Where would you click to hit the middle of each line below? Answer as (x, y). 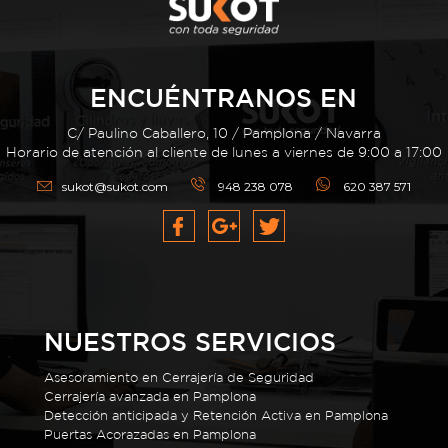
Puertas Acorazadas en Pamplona (150, 435)
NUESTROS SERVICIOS (190, 342)
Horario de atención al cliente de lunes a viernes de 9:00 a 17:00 (223, 152)
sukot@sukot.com (114, 187)
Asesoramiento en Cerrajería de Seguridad (179, 378)
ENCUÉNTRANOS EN (224, 98)
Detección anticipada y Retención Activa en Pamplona (216, 416)
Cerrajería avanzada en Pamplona (150, 397)
